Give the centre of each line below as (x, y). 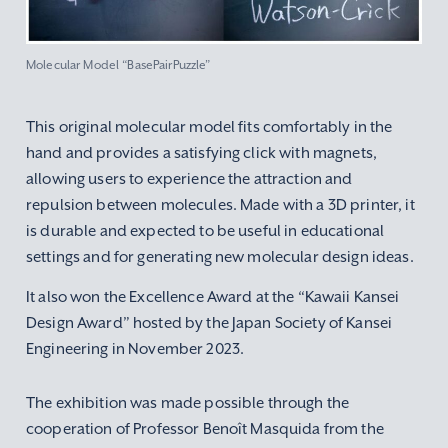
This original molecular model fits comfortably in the (209, 127)
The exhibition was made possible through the (188, 403)
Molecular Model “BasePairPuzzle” (118, 65)
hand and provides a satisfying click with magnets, (202, 153)
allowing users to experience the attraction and (189, 179)
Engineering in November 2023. (135, 349)
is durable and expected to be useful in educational (205, 231)
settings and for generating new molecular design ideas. (220, 257)
